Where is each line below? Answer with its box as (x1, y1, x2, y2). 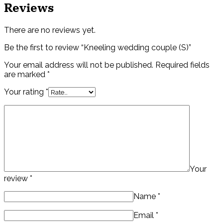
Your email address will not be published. (4, 60, 153, 70)
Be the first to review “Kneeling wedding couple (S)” (4, 42, 191, 52)
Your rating (4, 87, 46, 97)
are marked (4, 69, 47, 79)
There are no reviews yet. (4, 25, 96, 35)
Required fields (155, 60, 210, 70)
